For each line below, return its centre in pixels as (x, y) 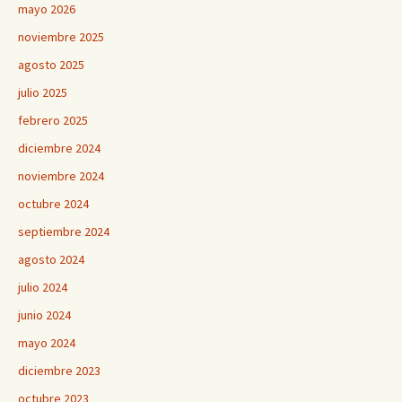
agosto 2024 (51, 259)
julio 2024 (43, 287)
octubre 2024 (53, 204)
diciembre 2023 (59, 371)
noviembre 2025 (61, 37)
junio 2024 (44, 315)
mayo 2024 (47, 343)
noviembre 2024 (61, 176)
